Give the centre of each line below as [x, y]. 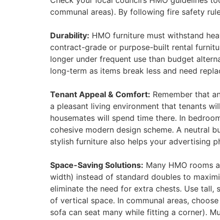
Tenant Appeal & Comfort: [100, 95]
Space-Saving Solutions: [97, 165]
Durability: [70, 36]
